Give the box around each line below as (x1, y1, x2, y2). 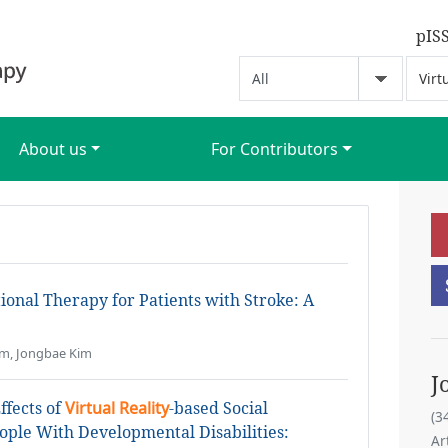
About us (18, 138, 87, 160)
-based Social (169, 397, 268, 419)
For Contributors (211, 138, 339, 160)
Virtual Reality (65, 397, 169, 419)
